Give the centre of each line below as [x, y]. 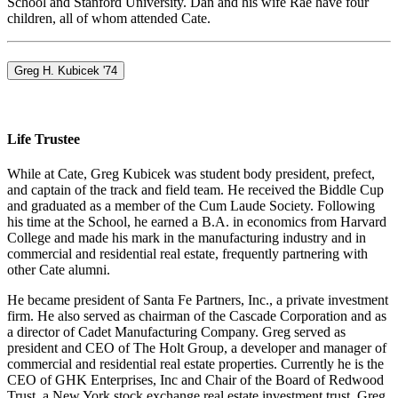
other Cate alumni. [59, 269]
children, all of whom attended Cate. [109, 19]
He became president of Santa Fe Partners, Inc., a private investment [198, 299]
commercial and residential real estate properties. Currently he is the [195, 363]
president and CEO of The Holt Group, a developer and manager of [197, 347]
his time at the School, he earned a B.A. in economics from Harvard [197, 221]
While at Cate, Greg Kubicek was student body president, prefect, [191, 173]
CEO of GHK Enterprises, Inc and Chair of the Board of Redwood [195, 379]
